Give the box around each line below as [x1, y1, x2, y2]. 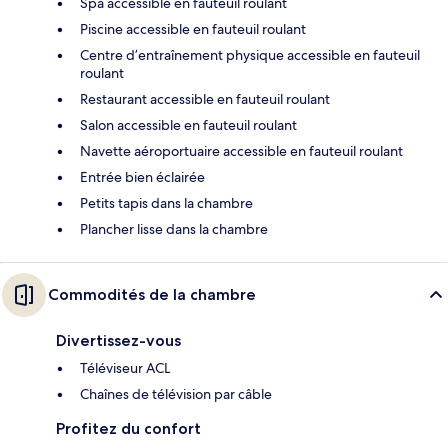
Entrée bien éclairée [80, 167, 205, 186]
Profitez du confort [56, 418, 201, 438]
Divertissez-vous [56, 330, 181, 350]
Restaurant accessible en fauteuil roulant [80, 89, 330, 108]
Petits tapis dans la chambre [80, 193, 253, 212]
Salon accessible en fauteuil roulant [80, 115, 297, 134]
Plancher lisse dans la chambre [80, 219, 268, 238]
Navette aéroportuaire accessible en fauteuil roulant [80, 141, 403, 160]
